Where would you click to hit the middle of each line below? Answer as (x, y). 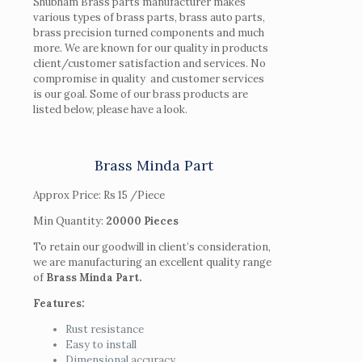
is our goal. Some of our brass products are (141, 95)
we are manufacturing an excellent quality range (152, 263)
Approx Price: (68, 196)
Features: (59, 304)
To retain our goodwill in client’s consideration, (152, 247)
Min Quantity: (69, 221)
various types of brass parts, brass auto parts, (149, 18)
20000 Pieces (142, 221)
